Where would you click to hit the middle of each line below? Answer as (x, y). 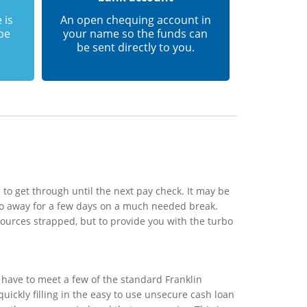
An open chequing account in (135, 20)
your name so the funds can (136, 33)
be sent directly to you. (135, 47)
